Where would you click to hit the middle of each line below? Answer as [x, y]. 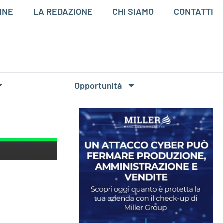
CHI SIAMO [133, 11]
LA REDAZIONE [63, 11]
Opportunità [98, 85]
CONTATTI [193, 11]
